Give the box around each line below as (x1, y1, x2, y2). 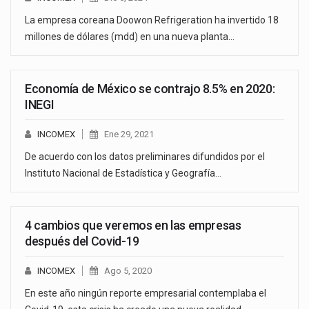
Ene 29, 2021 (104, 128, 154, 139)
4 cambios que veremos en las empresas (25, 217, 241, 232)
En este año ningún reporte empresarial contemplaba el (25, 287, 266, 299)
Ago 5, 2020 (104, 265, 152, 276)
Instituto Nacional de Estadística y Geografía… (25, 167, 221, 179)
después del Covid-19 (25, 233, 139, 248)
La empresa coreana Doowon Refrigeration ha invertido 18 (25, 14, 279, 26)
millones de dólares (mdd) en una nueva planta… (25, 30, 235, 42)
